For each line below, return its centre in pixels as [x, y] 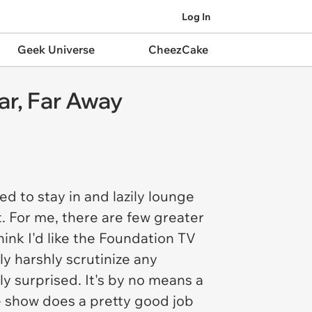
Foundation [138, 238]
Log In [196, 16]
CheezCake [178, 49]
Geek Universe [56, 49]
